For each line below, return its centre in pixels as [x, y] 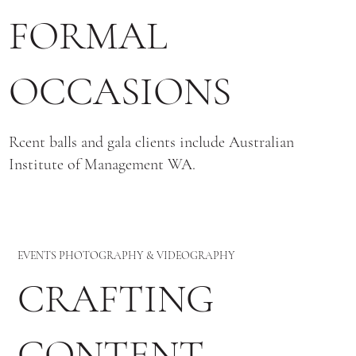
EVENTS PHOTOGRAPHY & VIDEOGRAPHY [127, 255]
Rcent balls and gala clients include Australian [152, 143]
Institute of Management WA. [103, 165]
